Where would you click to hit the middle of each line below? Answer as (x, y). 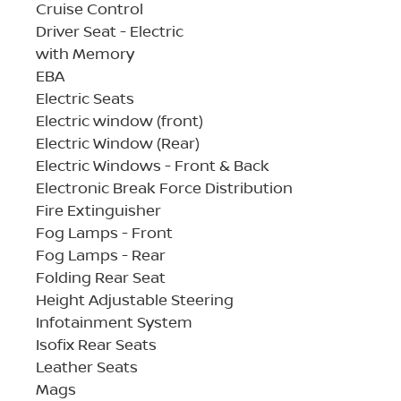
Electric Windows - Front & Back (153, 165)
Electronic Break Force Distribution (164, 187)
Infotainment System (114, 321)
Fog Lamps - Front (104, 232)
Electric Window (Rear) (118, 142)
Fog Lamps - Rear (101, 254)
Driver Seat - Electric (110, 30)
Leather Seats (87, 366)
